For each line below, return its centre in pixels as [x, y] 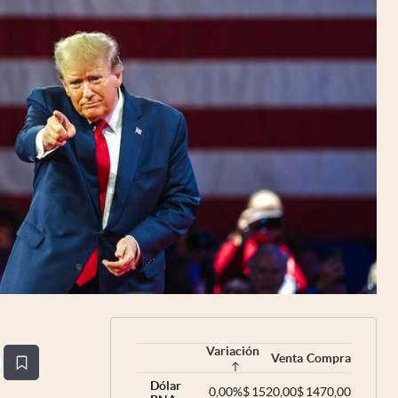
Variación [233, 350]
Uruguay [332, 11]
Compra [329, 358]
